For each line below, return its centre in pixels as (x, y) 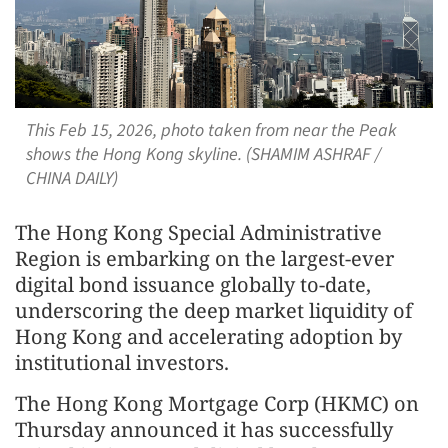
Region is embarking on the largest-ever (204, 258)
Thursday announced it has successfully (204, 429)
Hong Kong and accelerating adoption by (208, 336)
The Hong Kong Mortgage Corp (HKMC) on (217, 403)
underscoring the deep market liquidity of (213, 310)
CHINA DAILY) (71, 178)
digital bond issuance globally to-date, (193, 284)
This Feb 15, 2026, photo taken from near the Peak (211, 130)
